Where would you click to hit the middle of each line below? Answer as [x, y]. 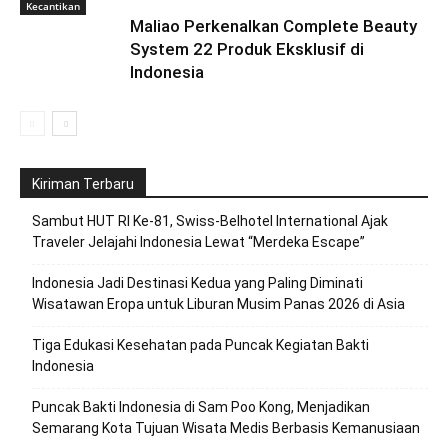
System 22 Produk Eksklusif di [247, 49]
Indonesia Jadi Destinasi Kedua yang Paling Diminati [197, 283]
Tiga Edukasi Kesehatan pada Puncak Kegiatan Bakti [200, 345]
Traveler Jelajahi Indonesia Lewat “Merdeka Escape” [198, 242]
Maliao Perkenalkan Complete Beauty [273, 26]
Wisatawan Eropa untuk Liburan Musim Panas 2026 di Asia [218, 304]
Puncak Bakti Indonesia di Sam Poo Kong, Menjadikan [201, 407]
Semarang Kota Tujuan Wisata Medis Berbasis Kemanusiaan [226, 428]
